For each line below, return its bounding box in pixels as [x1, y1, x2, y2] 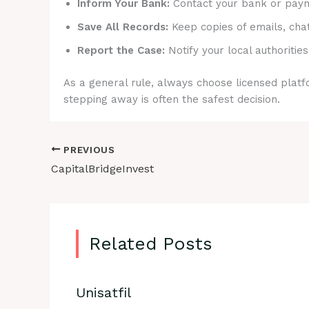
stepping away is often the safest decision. [63, 92, 280, 106]
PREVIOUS [60, 143, 115, 155]
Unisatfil [75, 283, 131, 301]
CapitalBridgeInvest [51, 162, 154, 176]
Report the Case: [77, 44, 165, 57]
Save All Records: [77, 21, 168, 33]
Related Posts [88, 232, 212, 254]
